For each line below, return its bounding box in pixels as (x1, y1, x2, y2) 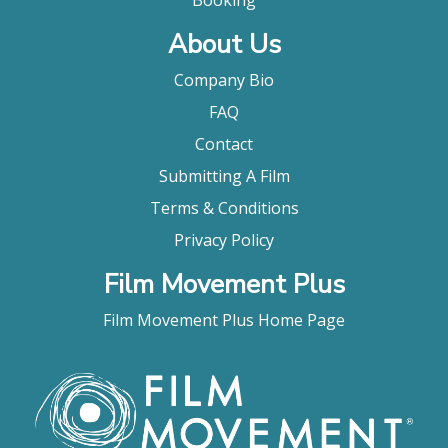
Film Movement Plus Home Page (103, 308, 345, 331)
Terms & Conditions (149, 196, 299, 219)
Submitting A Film (158, 164, 290, 187)
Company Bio (174, 68, 274, 91)
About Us (167, 26, 281, 62)
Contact (195, 132, 253, 155)
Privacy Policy (174, 228, 274, 251)
